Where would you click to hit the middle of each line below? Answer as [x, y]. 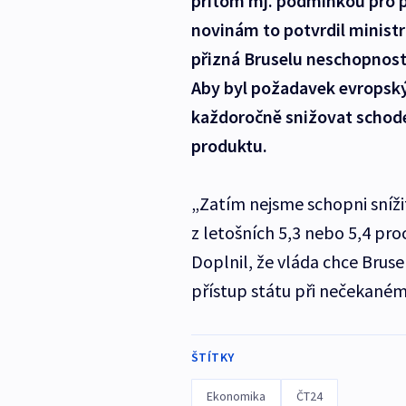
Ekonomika [236, 396]
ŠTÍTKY [213, 357]
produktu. [229, 145]
